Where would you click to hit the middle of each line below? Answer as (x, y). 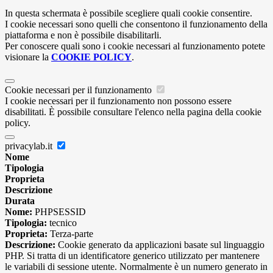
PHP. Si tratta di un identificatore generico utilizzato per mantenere (132, 256)
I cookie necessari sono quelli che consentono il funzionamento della (136, 24)
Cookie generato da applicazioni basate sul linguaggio (160, 245)
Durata (20, 201)
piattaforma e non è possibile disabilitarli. (83, 35)
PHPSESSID (59, 212)
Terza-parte (70, 234)
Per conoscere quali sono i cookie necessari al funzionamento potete (135, 46)
